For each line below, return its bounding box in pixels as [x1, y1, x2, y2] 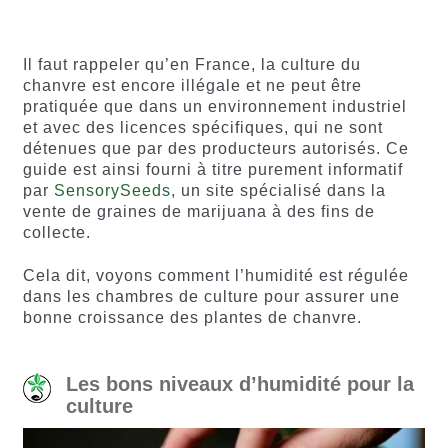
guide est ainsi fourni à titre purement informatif [22, 160, 403, 178]
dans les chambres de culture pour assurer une [22, 288, 400, 306]
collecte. [22, 223, 91, 241]
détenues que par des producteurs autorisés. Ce [22, 139, 409, 157]
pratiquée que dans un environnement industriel [22, 97, 407, 115]
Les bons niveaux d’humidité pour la [65, 373, 414, 396]
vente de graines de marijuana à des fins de [22, 202, 375, 220]
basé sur [267, 8, 331, 25]
